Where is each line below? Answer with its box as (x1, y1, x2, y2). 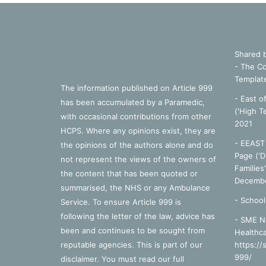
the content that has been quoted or (61, 169, 198, 178)
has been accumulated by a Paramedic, (61, 97, 205, 107)
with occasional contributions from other (61, 112, 211, 121)
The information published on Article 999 (61, 83, 213, 93)
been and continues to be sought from (61, 226, 205, 235)
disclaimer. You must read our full (61, 254, 184, 264)
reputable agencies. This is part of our (61, 240, 202, 249)
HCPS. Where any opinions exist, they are (61, 126, 216, 135)
